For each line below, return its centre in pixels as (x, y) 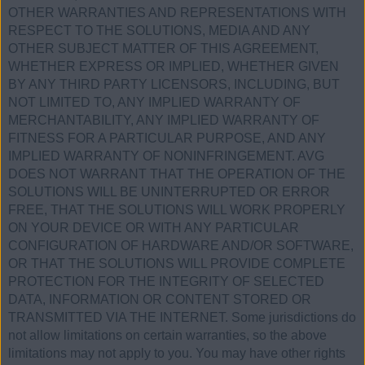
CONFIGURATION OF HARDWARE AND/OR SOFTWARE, (181, 246)
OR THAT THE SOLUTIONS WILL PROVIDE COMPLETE (177, 264)
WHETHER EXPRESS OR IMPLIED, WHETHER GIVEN (174, 67)
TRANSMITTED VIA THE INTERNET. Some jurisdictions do (182, 318)
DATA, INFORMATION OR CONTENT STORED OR (160, 300)
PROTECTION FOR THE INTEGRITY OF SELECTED (166, 282)
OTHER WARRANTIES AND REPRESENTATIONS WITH (177, 13)
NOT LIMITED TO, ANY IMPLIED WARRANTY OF (154, 103)
